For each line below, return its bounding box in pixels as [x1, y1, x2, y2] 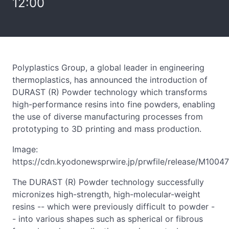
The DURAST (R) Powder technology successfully [12, 177, 204, 187]
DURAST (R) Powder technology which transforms [12, 87, 207, 97]
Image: [12, 144, 38, 154]
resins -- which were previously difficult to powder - [12, 201, 215, 212]
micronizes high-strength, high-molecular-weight [12, 189, 200, 199]
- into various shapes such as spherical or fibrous [12, 214, 203, 224]
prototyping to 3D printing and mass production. [12, 124, 201, 134]
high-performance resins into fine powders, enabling [12, 99, 215, 109]
